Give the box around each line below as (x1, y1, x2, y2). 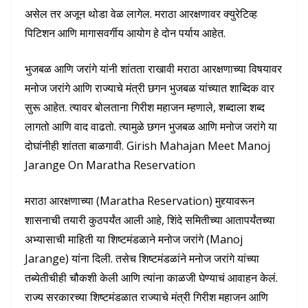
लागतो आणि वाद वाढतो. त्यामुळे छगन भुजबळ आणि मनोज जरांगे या (25, 118, 277, 134)
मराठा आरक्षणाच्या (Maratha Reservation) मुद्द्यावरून (25, 192, 254, 208)
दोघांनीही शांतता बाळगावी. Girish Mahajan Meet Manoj (25, 137, 270, 153)
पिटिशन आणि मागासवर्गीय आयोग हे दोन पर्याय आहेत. (25, 25, 225, 41)
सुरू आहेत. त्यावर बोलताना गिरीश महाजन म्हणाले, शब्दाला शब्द (25, 99, 265, 115)
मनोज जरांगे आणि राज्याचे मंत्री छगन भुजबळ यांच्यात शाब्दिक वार (25, 80, 274, 96)
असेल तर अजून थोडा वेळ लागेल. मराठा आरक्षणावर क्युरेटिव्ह (25, 5, 257, 21)
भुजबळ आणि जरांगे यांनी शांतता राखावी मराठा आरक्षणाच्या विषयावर (25, 60, 282, 76)
